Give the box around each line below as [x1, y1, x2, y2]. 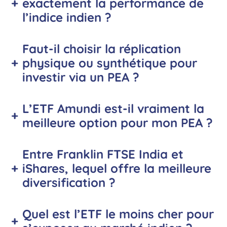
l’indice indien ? [22, 10, 111, 25]
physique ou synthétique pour [22, 55, 197, 71]
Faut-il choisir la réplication [22, 41, 181, 57]
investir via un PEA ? [22, 69, 139, 85]
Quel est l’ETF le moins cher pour [22, 206, 214, 222]
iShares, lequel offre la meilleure [22, 161, 211, 176]
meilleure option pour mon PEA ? [22, 115, 213, 131]
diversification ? [22, 175, 116, 191]
